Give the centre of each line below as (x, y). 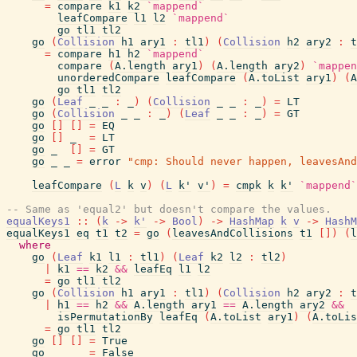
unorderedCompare (108, 78)
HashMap (252, 221)
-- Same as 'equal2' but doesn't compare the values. (169, 209)
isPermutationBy (105, 317)
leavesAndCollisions (233, 233)
